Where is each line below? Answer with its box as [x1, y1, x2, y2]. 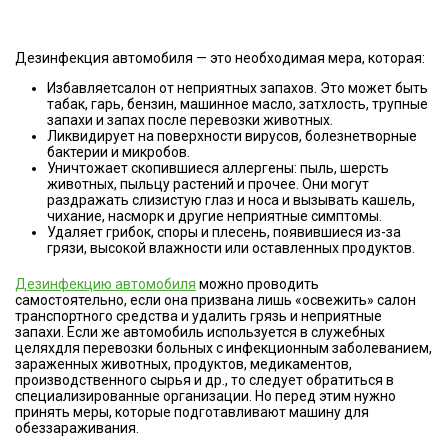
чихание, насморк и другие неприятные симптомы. [47, 208, 382, 224]
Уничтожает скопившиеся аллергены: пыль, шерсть [47, 160, 389, 176]
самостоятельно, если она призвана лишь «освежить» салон [15, 292, 416, 308]
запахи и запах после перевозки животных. [47, 112, 333, 128]
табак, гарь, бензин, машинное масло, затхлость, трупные [47, 96, 428, 112]
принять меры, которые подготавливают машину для [15, 404, 369, 420]
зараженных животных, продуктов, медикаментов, [15, 356, 352, 372]
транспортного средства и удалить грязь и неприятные [15, 308, 382, 324]
